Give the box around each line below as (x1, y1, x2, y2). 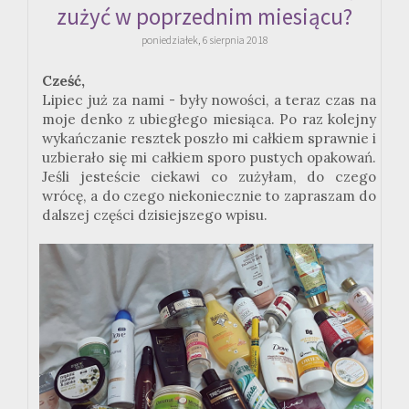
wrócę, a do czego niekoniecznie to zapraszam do (42, 187, 376, 205)
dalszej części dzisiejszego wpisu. (42, 206, 267, 225)
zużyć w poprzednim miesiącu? (57, 2, 352, 32)
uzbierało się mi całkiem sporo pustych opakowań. (42, 149, 376, 167)
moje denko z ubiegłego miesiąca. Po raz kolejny (42, 110, 376, 129)
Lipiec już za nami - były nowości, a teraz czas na (42, 91, 376, 110)
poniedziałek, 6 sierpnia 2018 (141, 33, 268, 47)
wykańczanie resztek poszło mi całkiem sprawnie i (42, 130, 376, 148)
